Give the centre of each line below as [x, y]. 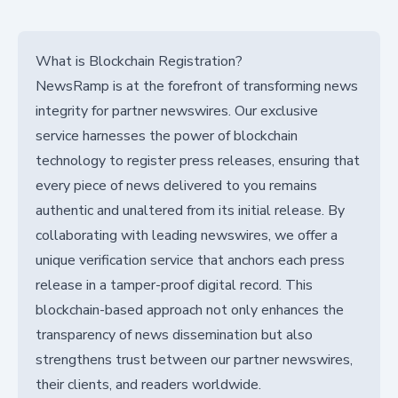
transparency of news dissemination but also [174, 335]
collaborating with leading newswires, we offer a [187, 236]
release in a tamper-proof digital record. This [174, 286]
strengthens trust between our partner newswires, [194, 360]
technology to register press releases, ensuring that [198, 161]
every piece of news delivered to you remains [176, 186]
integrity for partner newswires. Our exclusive [177, 111]
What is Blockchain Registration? [139, 62]
